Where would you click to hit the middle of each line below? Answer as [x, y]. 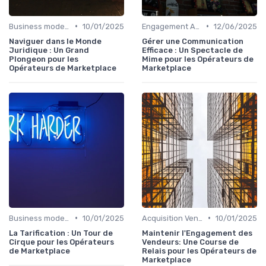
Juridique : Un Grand [49, 50]
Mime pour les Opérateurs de [198, 59]
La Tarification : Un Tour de [61, 233]
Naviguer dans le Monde [55, 41]
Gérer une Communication [193, 41]
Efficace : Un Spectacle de [192, 50]
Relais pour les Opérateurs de [199, 251]
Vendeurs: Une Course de [190, 242]
